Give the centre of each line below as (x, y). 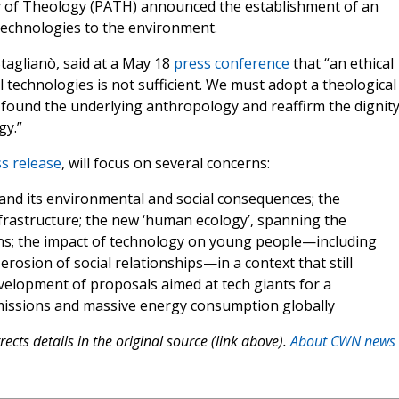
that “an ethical (341, 64)
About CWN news (342, 342)
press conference (231, 64)
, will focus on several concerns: (165, 163)
